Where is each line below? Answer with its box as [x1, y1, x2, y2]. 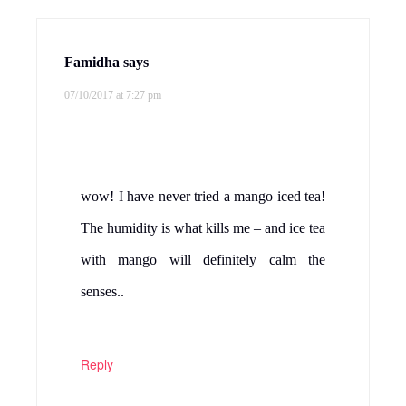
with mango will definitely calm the [81, 252, 325, 268]
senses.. [81, 284, 124, 300]
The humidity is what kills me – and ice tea [81, 220, 325, 237]
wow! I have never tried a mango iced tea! [81, 188, 325, 205]
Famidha [64, 54, 120, 71]
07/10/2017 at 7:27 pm [64, 89, 161, 102]
